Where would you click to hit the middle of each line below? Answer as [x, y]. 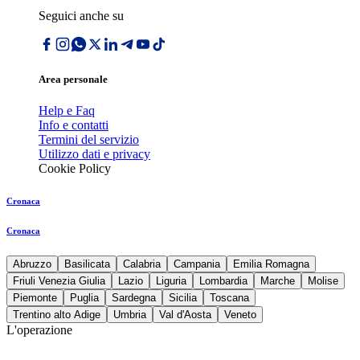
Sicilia [183, 298]
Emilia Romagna [271, 264]
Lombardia [223, 281]
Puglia [84, 298]
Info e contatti [74, 125]
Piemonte [35, 298]
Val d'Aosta [185, 315]
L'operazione [39, 330]
